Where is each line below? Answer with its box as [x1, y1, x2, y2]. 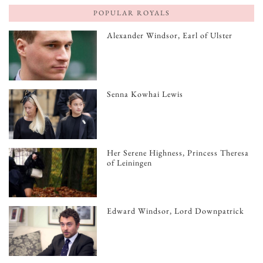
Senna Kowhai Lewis [107, 89, 184, 100]
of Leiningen [107, 157, 153, 168]
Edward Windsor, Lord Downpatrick [107, 205, 245, 217]
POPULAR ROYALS [93, 8, 170, 18]
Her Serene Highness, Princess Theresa [107, 147, 249, 158]
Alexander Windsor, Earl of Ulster [107, 30, 233, 41]
